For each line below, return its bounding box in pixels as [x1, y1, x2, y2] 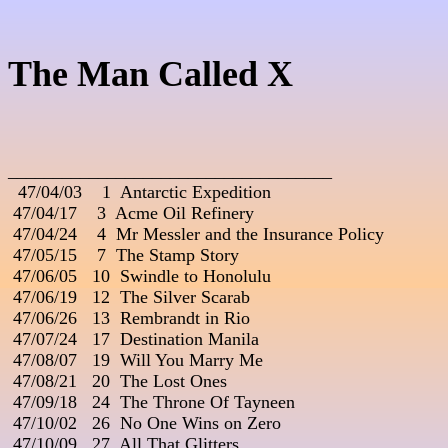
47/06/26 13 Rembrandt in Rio [8, 308, 250, 329]
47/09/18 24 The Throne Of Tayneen [8, 392, 295, 413]
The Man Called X [8, 54, 293, 95]
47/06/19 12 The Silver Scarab [8, 287, 250, 308]
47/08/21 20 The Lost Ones [8, 371, 227, 392]
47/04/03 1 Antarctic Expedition [8, 182, 421, 203]
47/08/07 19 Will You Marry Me [8, 350, 263, 371]
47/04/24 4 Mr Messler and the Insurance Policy [8, 224, 384, 245]
